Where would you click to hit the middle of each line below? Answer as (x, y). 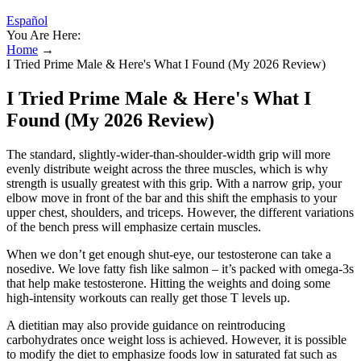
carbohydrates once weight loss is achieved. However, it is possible (176, 339)
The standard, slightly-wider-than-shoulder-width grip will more (168, 154)
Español (27, 21)
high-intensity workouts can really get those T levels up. (148, 297)
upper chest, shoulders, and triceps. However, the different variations (180, 212)
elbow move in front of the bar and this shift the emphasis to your (172, 197)
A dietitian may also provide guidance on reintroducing (146, 325)
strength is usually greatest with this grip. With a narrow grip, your (174, 183)
